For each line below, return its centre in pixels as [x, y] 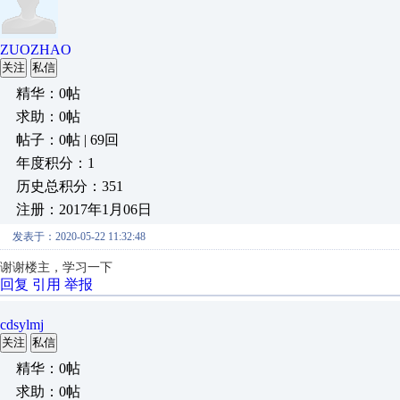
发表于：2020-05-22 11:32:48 [79, 237]
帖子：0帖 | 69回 [67, 140]
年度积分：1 [55, 163]
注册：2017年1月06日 [84, 209]
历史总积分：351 [70, 186]
